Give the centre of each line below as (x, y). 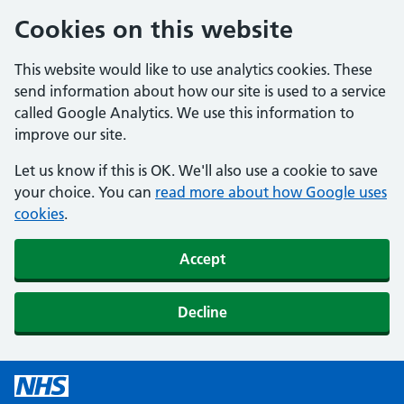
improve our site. (70, 134)
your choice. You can (85, 192)
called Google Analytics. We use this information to (184, 113)
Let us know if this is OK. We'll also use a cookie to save (196, 170)
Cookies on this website (154, 29)
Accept (202, 258)
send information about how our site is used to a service (200, 91)
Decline (202, 312)
